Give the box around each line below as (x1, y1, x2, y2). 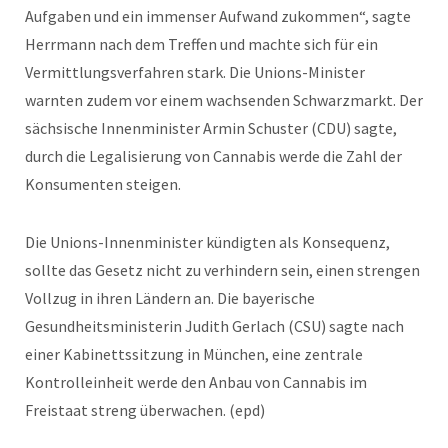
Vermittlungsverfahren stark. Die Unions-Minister (25, 61, 365, 82)
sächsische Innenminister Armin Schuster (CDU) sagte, (25, 117, 397, 138)
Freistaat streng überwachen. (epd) (25, 399, 265, 420)
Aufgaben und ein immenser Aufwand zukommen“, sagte (25, 5, 411, 26)
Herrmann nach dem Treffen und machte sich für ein (25, 33, 378, 54)
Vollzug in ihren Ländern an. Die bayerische (25, 287, 315, 308)
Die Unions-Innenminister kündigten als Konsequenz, (25, 231, 390, 252)
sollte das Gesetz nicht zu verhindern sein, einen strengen (25, 259, 420, 280)
